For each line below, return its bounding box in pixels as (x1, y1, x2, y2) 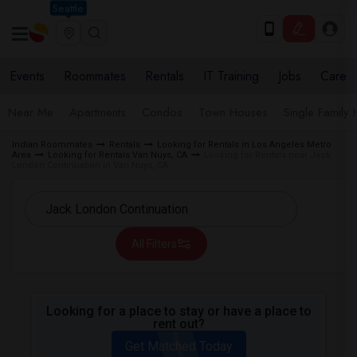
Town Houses (198, 104, 268, 121)
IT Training (203, 67, 259, 85)
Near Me (8, 104, 53, 121)
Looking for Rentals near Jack (204, 150, 331, 160)
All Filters (131, 237, 177, 250)
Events (10, 67, 45, 85)
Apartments (69, 104, 126, 121)
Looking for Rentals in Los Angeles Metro (157, 139, 331, 150)
